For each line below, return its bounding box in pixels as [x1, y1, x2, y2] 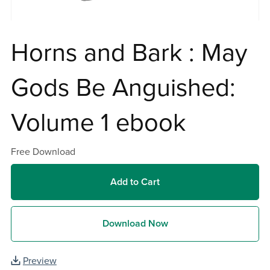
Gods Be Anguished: [10, 73, 236, 104]
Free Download [10, 146, 75, 159]
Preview [22, 255, 57, 268]
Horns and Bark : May [10, 38, 247, 69]
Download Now [102, 217, 168, 230]
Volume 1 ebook [10, 108, 186, 139]
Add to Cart [110, 175, 160, 188]
